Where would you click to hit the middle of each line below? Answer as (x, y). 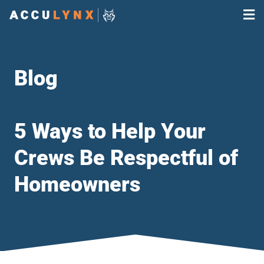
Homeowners (77, 184)
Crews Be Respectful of (126, 158)
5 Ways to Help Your (110, 131)
